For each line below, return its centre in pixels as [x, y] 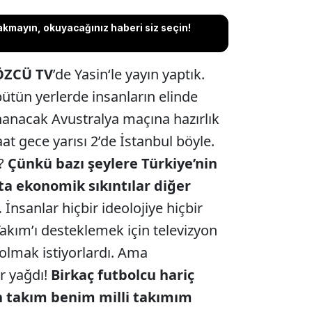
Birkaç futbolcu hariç [122, 275]
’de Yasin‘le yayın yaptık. [128, 75]
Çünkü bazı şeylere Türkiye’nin [112, 164]
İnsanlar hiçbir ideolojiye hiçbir [102, 208]
